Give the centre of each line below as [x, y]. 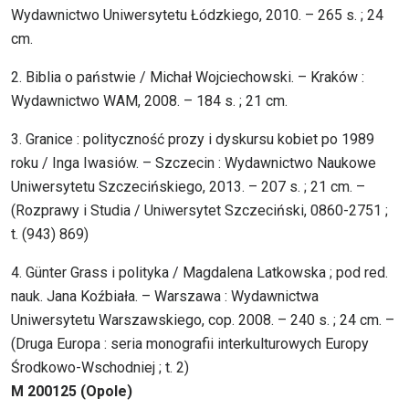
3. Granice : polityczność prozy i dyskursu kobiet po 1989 [193, 140]
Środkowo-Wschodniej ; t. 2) [100, 368]
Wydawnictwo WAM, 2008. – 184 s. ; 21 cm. [149, 101]
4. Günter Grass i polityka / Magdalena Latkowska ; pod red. [199, 273]
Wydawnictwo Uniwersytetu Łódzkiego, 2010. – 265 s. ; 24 [197, 16]
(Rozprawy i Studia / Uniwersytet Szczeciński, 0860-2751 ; [199, 211]
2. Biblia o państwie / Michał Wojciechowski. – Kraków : [188, 78]
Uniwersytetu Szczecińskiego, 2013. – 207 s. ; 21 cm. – [188, 187]
